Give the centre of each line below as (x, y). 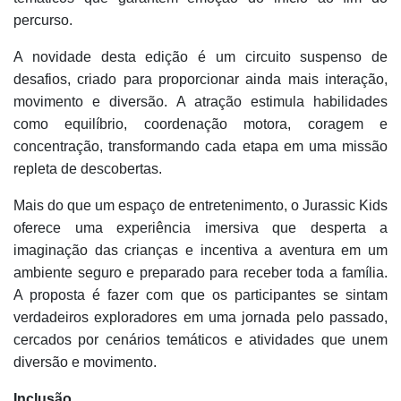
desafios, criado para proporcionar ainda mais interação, (200, 79)
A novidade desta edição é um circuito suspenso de (200, 57)
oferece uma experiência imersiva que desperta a (200, 228)
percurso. (43, 20)
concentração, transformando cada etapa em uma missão (200, 146)
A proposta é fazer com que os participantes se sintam (200, 295)
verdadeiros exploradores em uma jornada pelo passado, (200, 317)
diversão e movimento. (85, 362)
